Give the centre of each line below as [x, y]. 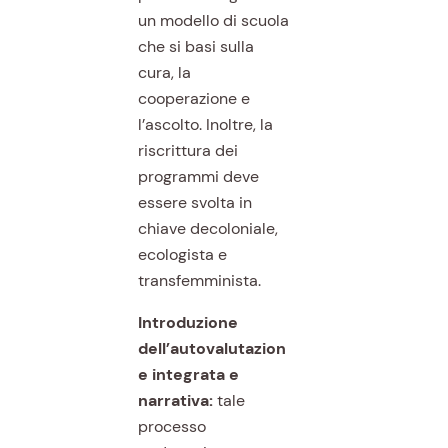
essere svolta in [194, 202]
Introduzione [187, 322]
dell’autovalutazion [211, 348]
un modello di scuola [213, 20]
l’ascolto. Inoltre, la [205, 124]
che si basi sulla [195, 46]
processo [171, 426]
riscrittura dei [187, 150]
